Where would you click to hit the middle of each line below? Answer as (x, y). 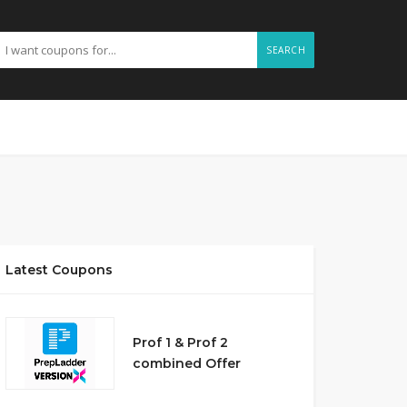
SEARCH (286, 50)
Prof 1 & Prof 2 (180, 342)
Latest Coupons (59, 270)
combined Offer (186, 363)
